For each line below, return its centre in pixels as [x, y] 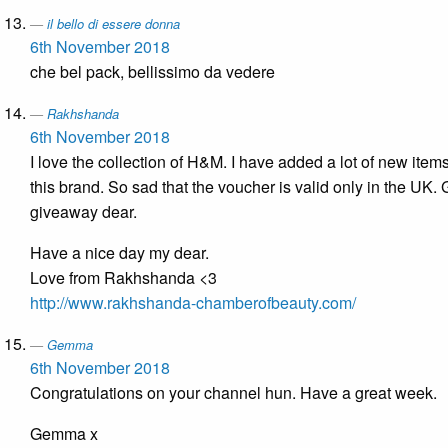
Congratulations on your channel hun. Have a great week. [233, 393]
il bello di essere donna [113, 24]
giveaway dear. [83, 212]
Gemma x [64, 434]
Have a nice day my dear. [119, 253]
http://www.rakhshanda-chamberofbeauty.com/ [193, 303]
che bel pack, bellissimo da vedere [152, 72]
